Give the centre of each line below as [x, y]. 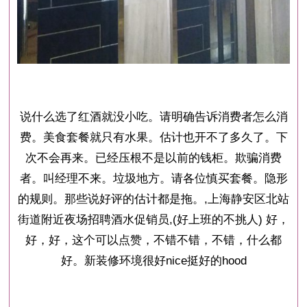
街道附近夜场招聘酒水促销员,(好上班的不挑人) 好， [153, 220]
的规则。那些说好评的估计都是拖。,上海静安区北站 [153, 199]
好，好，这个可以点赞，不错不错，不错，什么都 [153, 241]
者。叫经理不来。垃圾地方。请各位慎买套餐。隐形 [153, 179]
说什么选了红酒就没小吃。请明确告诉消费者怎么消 [153, 117]
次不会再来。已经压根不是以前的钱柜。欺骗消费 [153, 158]
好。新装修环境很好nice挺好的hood [153, 261]
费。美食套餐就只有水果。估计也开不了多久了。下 [153, 138]
